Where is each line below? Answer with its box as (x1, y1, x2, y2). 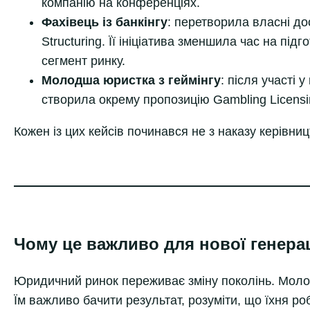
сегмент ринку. (42, 53, 125, 68)
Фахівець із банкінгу (42, 15, 167, 29)
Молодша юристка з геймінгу (42, 73, 221, 87)
